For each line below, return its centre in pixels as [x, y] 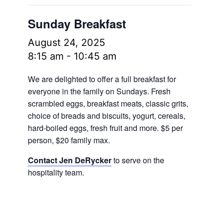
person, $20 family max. [69, 140]
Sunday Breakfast [77, 23]
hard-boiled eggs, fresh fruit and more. [94, 128]
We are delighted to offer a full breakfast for [102, 79]
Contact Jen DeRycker [69, 160]
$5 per [172, 128]
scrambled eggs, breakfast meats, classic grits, [108, 103]
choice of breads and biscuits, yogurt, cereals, [106, 116]
